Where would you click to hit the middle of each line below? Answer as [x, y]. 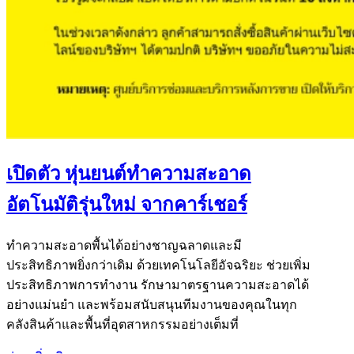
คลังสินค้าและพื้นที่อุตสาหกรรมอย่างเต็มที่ [122, 324]
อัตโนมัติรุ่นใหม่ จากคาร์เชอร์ [127, 204]
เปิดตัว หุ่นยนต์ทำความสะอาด [129, 173]
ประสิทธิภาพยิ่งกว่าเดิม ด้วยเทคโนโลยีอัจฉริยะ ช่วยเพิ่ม [158, 265]
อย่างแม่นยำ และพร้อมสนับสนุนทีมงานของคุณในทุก [152, 304]
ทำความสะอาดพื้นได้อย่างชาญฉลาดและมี [124, 245]
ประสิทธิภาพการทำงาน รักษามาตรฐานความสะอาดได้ [158, 284]
